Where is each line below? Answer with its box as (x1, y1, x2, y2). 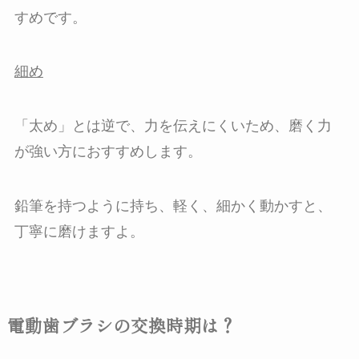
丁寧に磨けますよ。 (14, 224, 144, 240)
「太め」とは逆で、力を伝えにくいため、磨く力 (14, 118, 332, 135)
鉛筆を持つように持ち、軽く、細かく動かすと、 (14, 198, 332, 215)
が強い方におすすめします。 (14, 143, 202, 160)
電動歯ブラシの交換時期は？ (6, 313, 236, 338)
